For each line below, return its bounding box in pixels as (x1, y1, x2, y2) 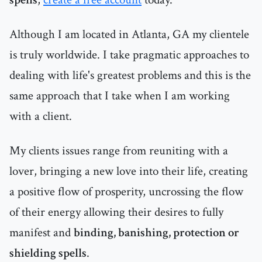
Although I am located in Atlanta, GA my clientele (9, 26, 249, 43)
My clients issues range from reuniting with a (9, 143, 228, 159)
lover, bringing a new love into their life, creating (9, 163, 248, 180)
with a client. (9, 108, 72, 125)
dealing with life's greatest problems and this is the (9, 67, 251, 84)
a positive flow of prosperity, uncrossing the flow (9, 184, 243, 200)
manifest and (9, 225, 74, 241)
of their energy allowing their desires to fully (9, 204, 223, 220)
